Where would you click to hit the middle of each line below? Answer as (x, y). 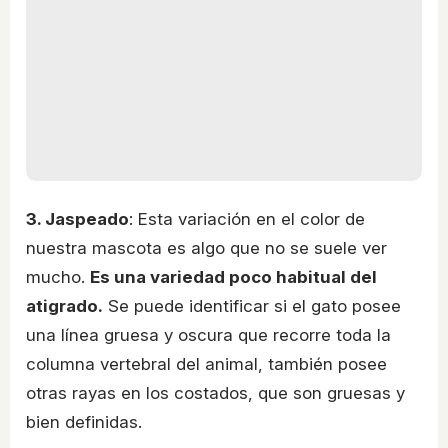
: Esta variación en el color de (247, 218)
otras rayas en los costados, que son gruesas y (215, 392)
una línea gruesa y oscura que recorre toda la (208, 334)
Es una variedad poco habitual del (233, 276)
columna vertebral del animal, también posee (206, 363)
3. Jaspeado (77, 218)
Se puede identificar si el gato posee (252, 305)
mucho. (58, 276)
